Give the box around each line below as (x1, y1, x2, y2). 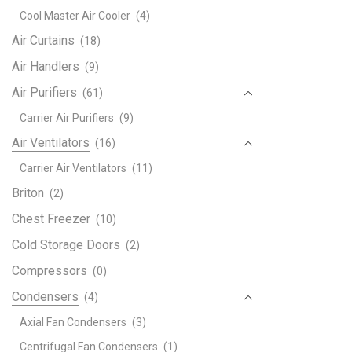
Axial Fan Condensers (20, 315, 126, 328)
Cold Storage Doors (12, 236, 120, 252)
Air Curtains (12, 32, 75, 48)
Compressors (12, 262, 87, 278)
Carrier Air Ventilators (20, 161, 126, 174)
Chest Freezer (12, 211, 90, 226)
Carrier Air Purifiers (20, 111, 114, 124)
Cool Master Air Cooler (20, 9, 130, 22)
